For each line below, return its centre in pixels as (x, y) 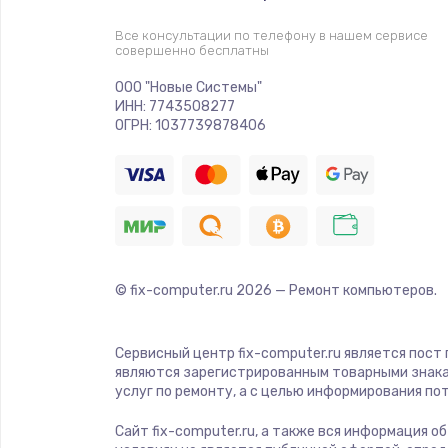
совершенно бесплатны (191, 50)
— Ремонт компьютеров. (354, 290)
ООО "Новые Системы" (188, 87)
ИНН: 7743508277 (174, 106)
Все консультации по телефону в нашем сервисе (271, 35)
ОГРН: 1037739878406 (190, 125)
